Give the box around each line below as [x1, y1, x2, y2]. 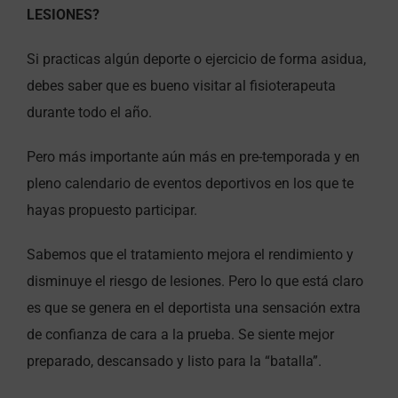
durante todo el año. [27, 103, 152, 121]
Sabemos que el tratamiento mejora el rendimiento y [27, 245, 354, 263]
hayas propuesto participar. [27, 201, 197, 219]
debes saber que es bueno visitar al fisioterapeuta [27, 76, 336, 94]
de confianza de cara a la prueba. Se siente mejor [27, 325, 334, 343]
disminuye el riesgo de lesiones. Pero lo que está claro [27, 272, 363, 290]
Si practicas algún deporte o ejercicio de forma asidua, [27, 50, 366, 68]
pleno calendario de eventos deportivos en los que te [27, 174, 354, 192]
